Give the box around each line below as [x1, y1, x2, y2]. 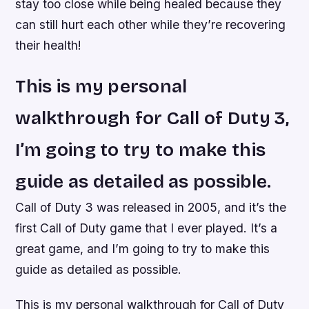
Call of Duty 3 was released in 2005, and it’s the [15, 199, 287, 215]
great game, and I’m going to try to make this [15, 241, 270, 256]
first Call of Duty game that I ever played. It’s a [15, 220, 278, 235]
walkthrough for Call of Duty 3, [15, 106, 290, 129]
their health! [15, 37, 82, 52]
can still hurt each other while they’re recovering [15, 17, 286, 32]
